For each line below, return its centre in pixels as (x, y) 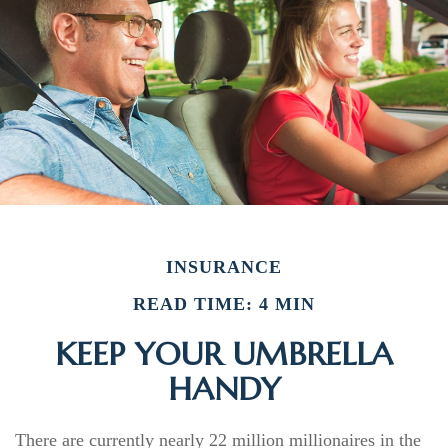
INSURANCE (224, 267)
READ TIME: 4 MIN (224, 304)
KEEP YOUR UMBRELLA (224, 354)
